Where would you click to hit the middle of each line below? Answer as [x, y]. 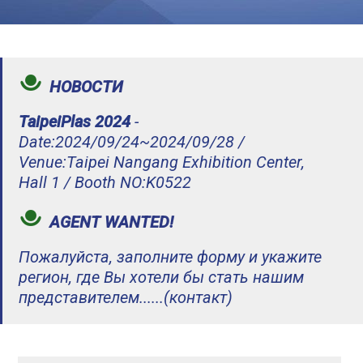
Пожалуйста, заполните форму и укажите [171, 257]
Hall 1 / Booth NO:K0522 [105, 182]
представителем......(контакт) [126, 297]
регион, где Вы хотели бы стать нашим [162, 277]
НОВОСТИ [87, 87]
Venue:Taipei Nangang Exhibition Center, [162, 162]
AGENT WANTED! [112, 222]
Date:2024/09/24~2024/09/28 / [132, 142]
